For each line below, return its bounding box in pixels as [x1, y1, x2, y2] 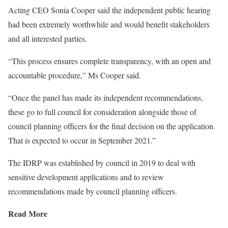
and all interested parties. [8, 33, 87, 44]
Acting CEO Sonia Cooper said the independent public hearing [8, 5, 211, 16]
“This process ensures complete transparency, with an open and [8, 55, 211, 67]
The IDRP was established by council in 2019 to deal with [8, 157, 195, 168]
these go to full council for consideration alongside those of [8, 106, 196, 118]
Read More [8, 208, 47, 220]
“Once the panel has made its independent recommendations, [8, 92, 203, 103]
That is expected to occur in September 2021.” [8, 135, 156, 146]
